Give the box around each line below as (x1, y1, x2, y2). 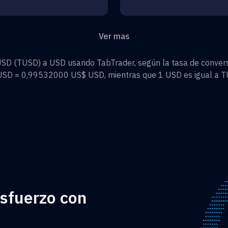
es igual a (182, 69, 221, 80)
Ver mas (98, 31, 130, 41)
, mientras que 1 (104, 69, 165, 80)
